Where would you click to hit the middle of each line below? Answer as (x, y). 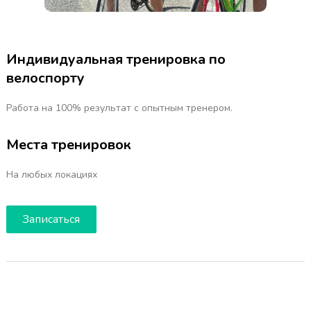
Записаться (51, 220)
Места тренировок (68, 145)
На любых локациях (51, 175)
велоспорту (45, 78)
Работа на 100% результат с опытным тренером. (119, 108)
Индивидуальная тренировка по (116, 60)
